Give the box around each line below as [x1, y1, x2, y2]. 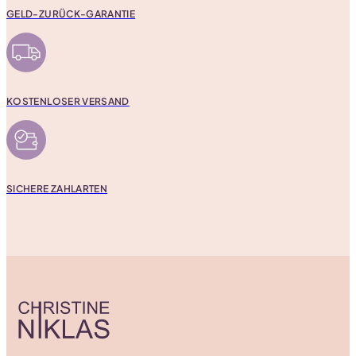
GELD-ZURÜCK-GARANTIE [6, 8, 136, 21]
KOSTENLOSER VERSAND [6, 95, 130, 108]
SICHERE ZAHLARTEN [6, 183, 108, 195]
